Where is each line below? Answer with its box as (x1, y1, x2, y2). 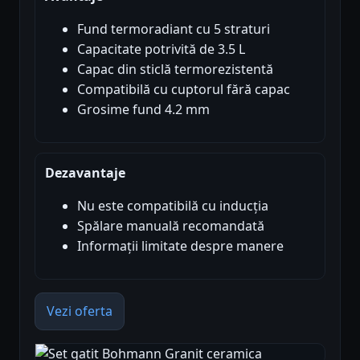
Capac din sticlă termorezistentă (77, 59, 273, 78)
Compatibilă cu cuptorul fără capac (77, 80, 290, 98)
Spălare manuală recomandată (77, 216, 264, 235)
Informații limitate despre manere (77, 236, 284, 255)
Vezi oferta (47, 301, 112, 320)
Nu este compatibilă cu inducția (77, 196, 268, 215)
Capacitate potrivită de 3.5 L (77, 39, 245, 58)
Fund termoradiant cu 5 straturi (77, 19, 270, 38)
